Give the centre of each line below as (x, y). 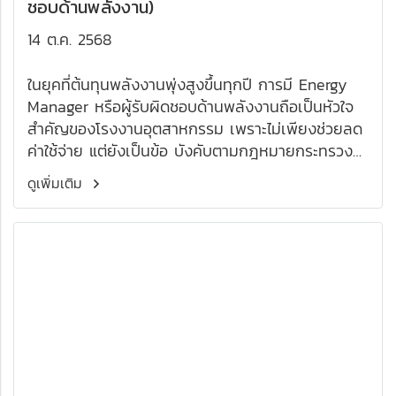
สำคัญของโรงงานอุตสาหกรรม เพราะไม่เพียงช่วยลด (195, 129)
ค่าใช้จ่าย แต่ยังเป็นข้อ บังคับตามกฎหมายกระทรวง (190, 151)
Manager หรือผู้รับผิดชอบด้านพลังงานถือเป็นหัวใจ (190, 107)
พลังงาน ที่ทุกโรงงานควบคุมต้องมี (139, 173)
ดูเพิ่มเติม (57, 183)
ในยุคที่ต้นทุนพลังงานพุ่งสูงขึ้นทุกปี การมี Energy (187, 84)
